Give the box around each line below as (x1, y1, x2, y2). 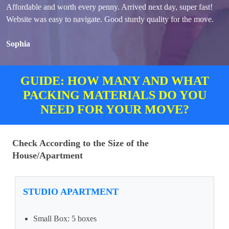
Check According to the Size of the (12, 138, 149, 149)
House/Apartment (12, 150, 83, 161)
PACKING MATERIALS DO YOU (22, 88, 207, 102)
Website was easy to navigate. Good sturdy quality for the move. (6, 15, 214, 24)
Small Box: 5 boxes (33, 214, 97, 223)
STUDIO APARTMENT (23, 187, 119, 197)
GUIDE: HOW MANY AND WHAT (20, 74, 209, 88)
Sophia (6, 39, 30, 49)
